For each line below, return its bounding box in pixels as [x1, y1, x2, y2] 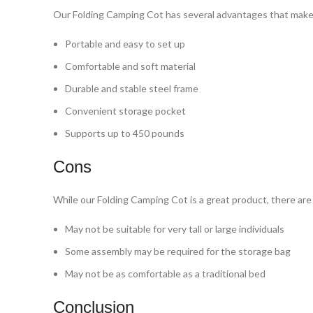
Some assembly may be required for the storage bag [65, 245, 291, 257]
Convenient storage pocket [65, 104, 186, 117]
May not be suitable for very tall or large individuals [65, 222, 284, 235]
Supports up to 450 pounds [65, 126, 184, 139]
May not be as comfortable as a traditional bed [65, 267, 265, 279]
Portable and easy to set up [65, 37, 185, 50]
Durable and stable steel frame [65, 82, 198, 94]
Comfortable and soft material [65, 59, 196, 72]
